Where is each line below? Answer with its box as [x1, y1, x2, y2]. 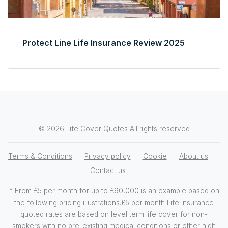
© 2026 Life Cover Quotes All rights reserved [38, 124, 190, 133]
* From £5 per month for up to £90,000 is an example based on [9, 186, 219, 195]
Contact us [90, 166, 126, 175]
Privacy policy [84, 152, 131, 160]
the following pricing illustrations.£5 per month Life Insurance [14, 198, 214, 207]
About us [179, 152, 208, 160]
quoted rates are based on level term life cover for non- [20, 210, 208, 218]
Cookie [142, 152, 167, 160]
